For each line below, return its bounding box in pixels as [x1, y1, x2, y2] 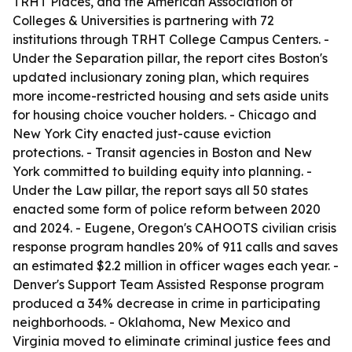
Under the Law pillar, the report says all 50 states [13, 182, 308, 198]
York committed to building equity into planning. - [13, 163, 312, 179]
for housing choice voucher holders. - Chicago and [13, 107, 317, 123]
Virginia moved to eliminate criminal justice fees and [13, 333, 331, 349]
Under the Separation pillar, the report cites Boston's [13, 50, 328, 66]
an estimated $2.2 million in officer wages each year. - [13, 258, 339, 273]
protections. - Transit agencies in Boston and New [13, 145, 312, 160]
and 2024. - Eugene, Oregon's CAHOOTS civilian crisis [13, 220, 336, 236]
